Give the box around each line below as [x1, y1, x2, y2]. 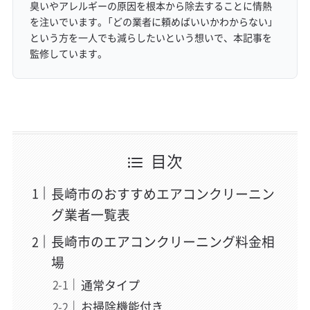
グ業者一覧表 [51, 204, 131, 224]
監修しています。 [29, 46, 107, 61]
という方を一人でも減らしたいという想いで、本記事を [29, 30, 272, 45]
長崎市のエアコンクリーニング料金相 [51, 232, 275, 251]
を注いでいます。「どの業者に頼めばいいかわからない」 [29, 15, 273, 29]
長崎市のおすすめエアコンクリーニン [51, 183, 275, 203]
